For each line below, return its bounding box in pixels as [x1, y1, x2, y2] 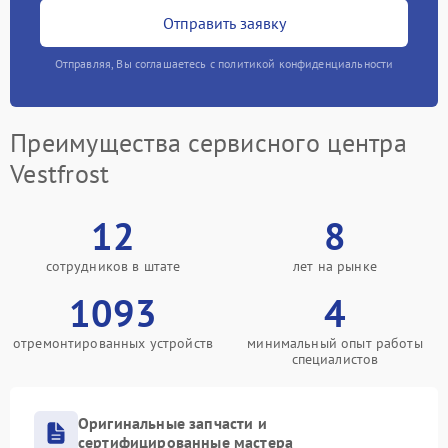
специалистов [291, 350, 379, 368]
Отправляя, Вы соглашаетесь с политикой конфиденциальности [54, 56, 394, 71]
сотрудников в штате [45, 257, 181, 275]
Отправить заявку [162, 12, 286, 33]
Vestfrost [10, 157, 110, 190]
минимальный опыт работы [247, 334, 423, 352]
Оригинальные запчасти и [78, 413, 267, 433]
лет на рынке [293, 257, 377, 275]
